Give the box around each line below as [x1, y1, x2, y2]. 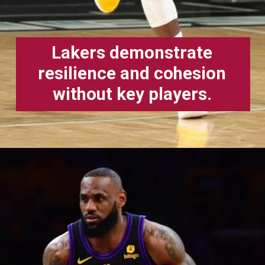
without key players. [52, 84, 212, 105]
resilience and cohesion [38, 63, 227, 84]
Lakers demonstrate [51, 43, 213, 63]
